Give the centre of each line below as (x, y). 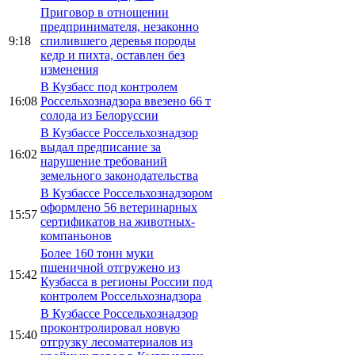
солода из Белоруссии (99, 115)
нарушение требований (104, 161)
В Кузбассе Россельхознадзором (126, 193)
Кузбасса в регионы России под (126, 281)
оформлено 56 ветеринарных (119, 207)
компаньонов (76, 235)
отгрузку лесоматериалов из (116, 342)
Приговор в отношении (105, 12)
